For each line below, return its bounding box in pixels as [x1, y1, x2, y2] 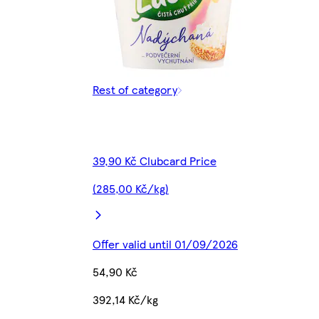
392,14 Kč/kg [92, 291, 158, 308]
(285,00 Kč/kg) [92, 180, 169, 197]
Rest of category [92, 81, 177, 98]
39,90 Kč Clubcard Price [92, 152, 216, 169]
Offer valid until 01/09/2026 [92, 236, 238, 253]
